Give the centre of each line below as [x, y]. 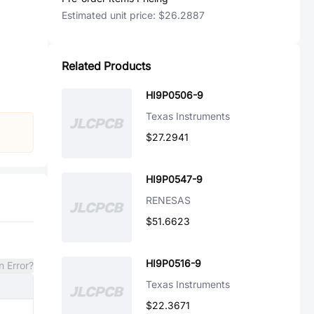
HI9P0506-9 [175, 95]
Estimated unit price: [110, 15]
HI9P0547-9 [174, 179]
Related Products [106, 66]
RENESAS [168, 200]
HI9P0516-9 [173, 263]
